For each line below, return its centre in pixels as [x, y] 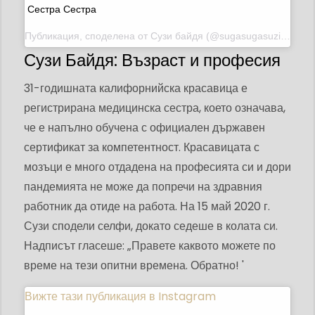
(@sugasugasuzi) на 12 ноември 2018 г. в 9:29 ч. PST [242, 36]
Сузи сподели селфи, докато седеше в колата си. [151, 226]
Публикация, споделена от [88, 36]
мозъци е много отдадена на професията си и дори [157, 167]
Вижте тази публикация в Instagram [120, 297]
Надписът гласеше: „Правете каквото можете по [150, 246]
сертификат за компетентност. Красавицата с [142, 148]
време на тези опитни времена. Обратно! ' [134, 266]
